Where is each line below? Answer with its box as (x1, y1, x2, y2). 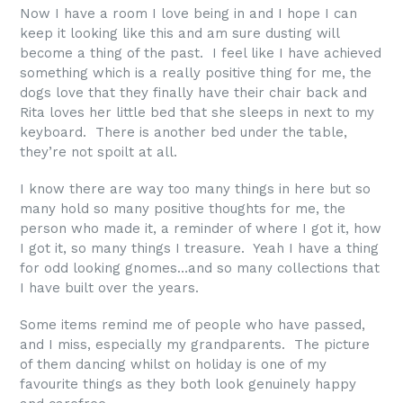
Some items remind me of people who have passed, (20, 317, 365, 334)
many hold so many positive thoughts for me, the (20, 201, 345, 217)
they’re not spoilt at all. (20, 143, 177, 160)
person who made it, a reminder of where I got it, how (20, 220, 381, 237)
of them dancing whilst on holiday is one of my (20, 356, 327, 373)
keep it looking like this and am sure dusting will (20, 24, 339, 41)
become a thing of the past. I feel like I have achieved (20, 44, 381, 61)
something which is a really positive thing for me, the (20, 64, 372, 81)
